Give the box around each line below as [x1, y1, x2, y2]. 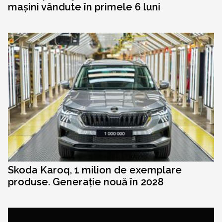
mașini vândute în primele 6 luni [8, 1, 161, 13]
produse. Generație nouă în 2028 [8, 176, 164, 188]
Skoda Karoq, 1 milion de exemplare [8, 164, 182, 176]
